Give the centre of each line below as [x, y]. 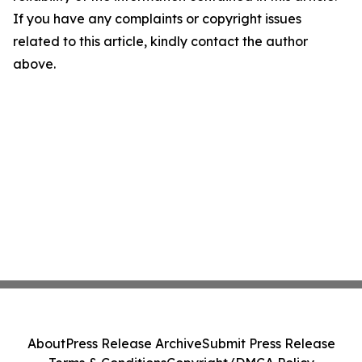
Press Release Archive [133, 343]
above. [34, 64]
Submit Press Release [268, 343]
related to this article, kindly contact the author [160, 41]
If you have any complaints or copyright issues [157, 19]
